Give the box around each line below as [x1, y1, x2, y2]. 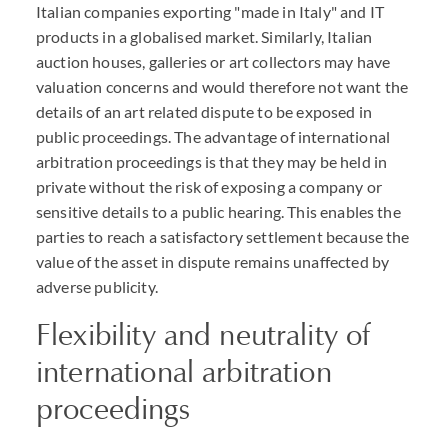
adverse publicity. [36, 277, 158, 296]
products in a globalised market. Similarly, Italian [36, 27, 373, 46]
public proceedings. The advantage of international [36, 127, 391, 146]
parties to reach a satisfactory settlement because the [36, 227, 410, 246]
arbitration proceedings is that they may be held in [36, 152, 388, 171]
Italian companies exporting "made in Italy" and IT [36, 2, 385, 21]
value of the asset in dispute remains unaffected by [36, 252, 390, 271]
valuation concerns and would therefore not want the [36, 77, 409, 96]
